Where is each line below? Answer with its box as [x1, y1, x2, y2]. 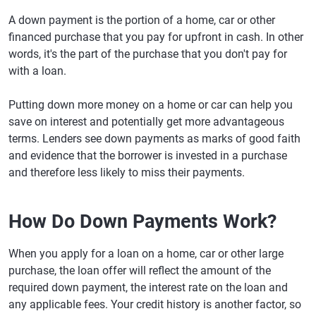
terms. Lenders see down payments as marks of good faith [8, 132, 300, 145]
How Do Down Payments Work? [8, 210, 276, 233]
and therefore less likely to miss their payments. [8, 166, 245, 179]
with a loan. [8, 64, 66, 78]
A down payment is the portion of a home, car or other [8, 13, 275, 27]
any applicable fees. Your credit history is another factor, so [8, 298, 301, 311]
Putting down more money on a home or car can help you [8, 98, 293, 111]
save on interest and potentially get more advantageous [8, 115, 284, 128]
